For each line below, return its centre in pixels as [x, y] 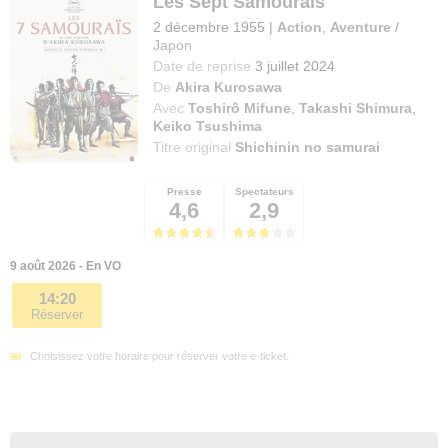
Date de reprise [202, 66]
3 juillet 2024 [295, 66]
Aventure [361, 27]
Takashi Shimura [356, 108]
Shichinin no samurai [308, 147]
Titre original [194, 147]
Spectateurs [264, 192]
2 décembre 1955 [209, 27]
